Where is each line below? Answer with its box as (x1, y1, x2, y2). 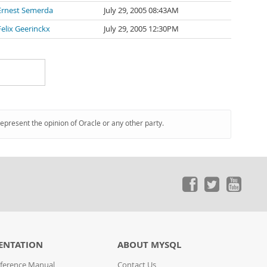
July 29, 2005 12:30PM (104, 24, 179, 34)
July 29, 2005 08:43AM (104, 5, 179, 15)
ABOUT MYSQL (117, 238, 182, 251)
